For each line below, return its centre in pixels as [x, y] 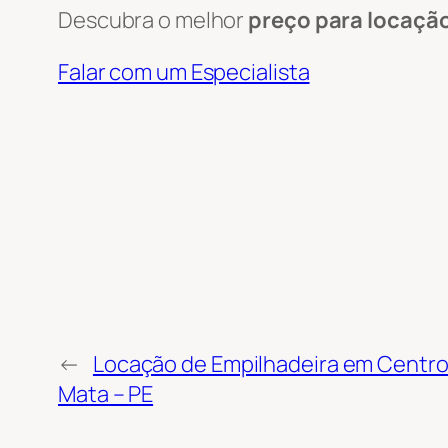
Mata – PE [106, 393]
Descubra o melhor [153, 19]
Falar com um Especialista [184, 71]
